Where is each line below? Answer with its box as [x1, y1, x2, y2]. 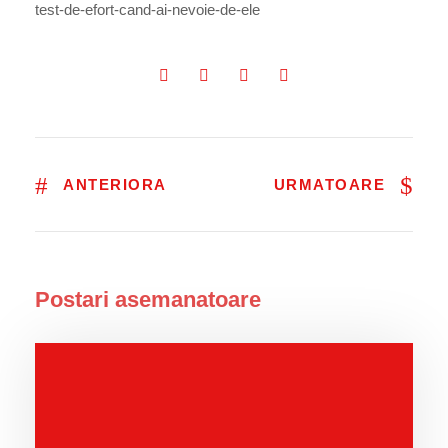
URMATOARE [273, 176, 385, 193]
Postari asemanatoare [35, 287, 261, 313]
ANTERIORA [63, 176, 167, 193]
